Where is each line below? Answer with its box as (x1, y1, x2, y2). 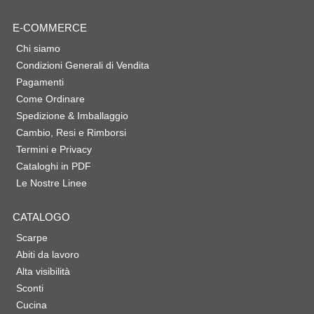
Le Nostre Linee (15, 177, 87, 189)
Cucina (15, 299, 47, 311)
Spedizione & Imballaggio (15, 110, 128, 122)
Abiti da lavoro (15, 249, 79, 261)
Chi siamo (15, 43, 60, 55)
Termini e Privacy (15, 144, 92, 156)
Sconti (15, 282, 43, 294)
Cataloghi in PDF (15, 161, 91, 172)
